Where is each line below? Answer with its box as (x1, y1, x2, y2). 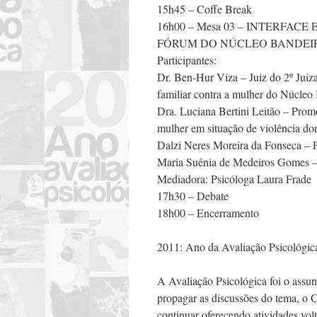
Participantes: (157, 52, 217, 67)
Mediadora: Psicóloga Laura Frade (157, 171, 311, 186)
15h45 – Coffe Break (157, 1, 252, 16)
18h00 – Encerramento (157, 205, 259, 220)
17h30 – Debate (157, 188, 229, 203)
